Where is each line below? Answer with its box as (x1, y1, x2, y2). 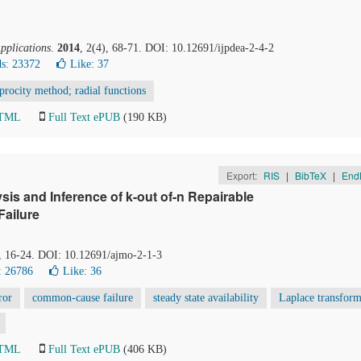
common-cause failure (32, 292, 133, 304)
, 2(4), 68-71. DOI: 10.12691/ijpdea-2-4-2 (80, 42, 274, 54)
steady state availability (153, 292, 259, 304)
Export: (226, 168, 259, 182)
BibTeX (294, 168, 326, 182)
